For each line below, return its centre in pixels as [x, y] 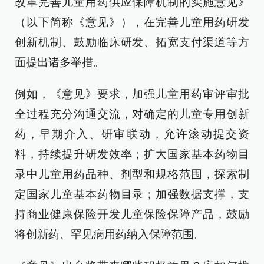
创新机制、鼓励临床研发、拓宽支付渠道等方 [132, 42]
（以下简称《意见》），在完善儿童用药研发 [132, 22]
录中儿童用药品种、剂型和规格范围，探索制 [132, 174]
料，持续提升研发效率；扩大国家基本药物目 [132, 154]
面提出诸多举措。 [60, 62]
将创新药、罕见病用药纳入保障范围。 [110, 235]
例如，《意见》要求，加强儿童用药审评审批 [132, 94]
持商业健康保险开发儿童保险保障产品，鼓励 [132, 214]
